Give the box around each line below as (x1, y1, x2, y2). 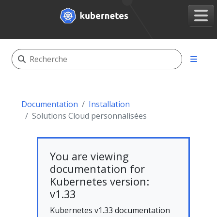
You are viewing (50, 149, 129, 163)
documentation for (50, 162, 145, 176)
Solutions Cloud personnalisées (32, 110, 147, 121)
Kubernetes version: (50, 174, 149, 188)
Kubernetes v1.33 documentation (50, 205, 170, 216)
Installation (89, 99, 130, 109)
